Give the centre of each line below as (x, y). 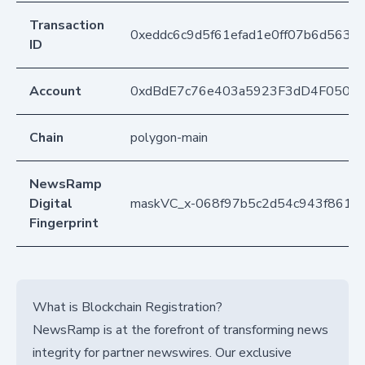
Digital (51, 204)
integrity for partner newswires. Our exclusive (162, 353)
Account (55, 92)
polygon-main (169, 138)
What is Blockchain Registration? (128, 308)
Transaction (67, 26)
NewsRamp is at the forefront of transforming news (180, 330)
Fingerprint (64, 224)
